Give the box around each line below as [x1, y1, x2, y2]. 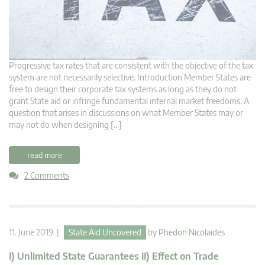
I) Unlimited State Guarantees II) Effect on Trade [9, 250, 219, 263]
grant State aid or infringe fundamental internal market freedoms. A [9, 96, 249, 106]
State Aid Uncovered [69, 227, 141, 238]
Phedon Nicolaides [159, 227, 225, 238]
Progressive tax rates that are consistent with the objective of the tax [9, 60, 253, 71]
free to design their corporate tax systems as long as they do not [9, 84, 237, 95]
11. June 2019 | [9, 227, 64, 238]
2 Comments [24, 170, 69, 181]
